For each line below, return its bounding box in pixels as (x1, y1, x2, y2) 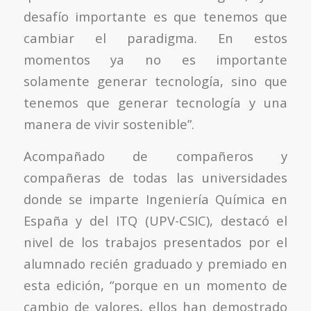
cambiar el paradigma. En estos (23, 28, 288, 47)
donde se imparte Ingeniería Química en (23, 190, 288, 208)
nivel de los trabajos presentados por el (23, 233, 288, 251)
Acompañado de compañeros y (23, 147, 288, 165)
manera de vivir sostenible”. (23, 115, 194, 133)
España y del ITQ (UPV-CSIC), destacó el (23, 212, 288, 230)
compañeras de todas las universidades (23, 169, 288, 187)
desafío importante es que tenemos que (23, 7, 288, 25)
